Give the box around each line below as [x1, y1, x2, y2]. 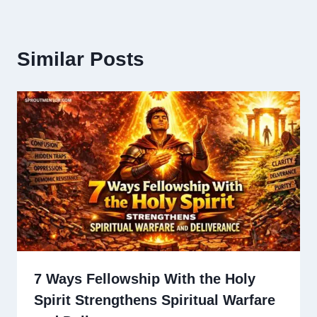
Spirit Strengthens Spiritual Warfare [34, 292, 275, 308]
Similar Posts [17, 48, 144, 71]
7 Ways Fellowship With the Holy [34, 270, 255, 287]
